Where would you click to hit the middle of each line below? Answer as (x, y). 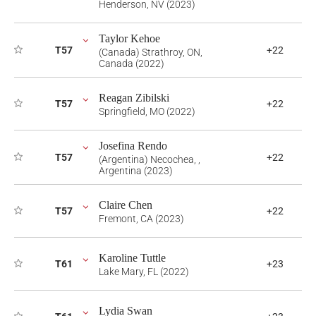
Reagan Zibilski (134, 98)
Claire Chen (126, 205)
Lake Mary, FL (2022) (144, 272)
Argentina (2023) (136, 171)
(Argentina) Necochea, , (150, 159)
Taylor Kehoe (129, 38)
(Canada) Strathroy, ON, (151, 52)
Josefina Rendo (133, 146)
